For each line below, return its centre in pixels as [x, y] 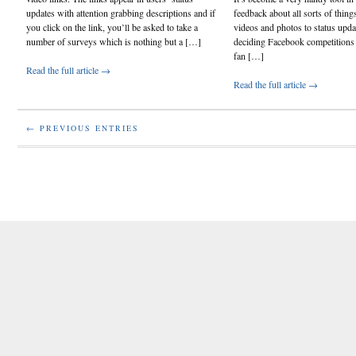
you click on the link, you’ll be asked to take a [112, 27]
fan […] [249, 55]
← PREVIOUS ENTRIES [83, 128]
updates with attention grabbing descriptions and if [121, 12]
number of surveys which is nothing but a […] [114, 41]
